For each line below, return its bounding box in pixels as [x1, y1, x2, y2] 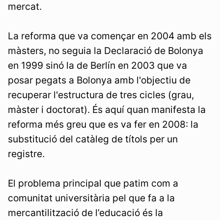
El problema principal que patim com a [8, 177, 178, 190]
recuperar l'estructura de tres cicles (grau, [8, 89, 194, 101]
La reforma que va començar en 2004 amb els [8, 30, 212, 42]
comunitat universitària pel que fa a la [8, 192, 175, 204]
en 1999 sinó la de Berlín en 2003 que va [8, 59, 187, 72]
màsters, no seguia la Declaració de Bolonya [8, 45, 203, 57]
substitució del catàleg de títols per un [8, 133, 178, 145]
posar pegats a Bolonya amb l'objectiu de [8, 74, 191, 86]
